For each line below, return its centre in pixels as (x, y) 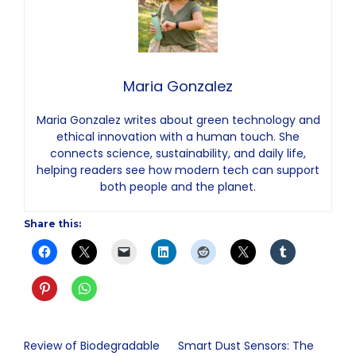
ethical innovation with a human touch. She (178, 137)
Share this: (52, 224)
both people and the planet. (178, 187)
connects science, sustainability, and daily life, (178, 154)
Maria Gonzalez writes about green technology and (178, 120)
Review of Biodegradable (92, 346)
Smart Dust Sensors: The (246, 346)
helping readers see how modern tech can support (178, 170)
